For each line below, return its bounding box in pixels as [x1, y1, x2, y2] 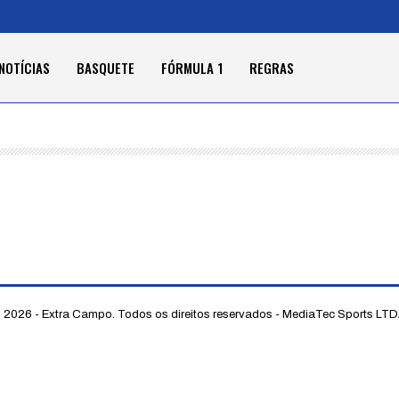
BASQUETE [76, 58, 134, 77]
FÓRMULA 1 [160, 58, 223, 77]
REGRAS [248, 58, 294, 77]
